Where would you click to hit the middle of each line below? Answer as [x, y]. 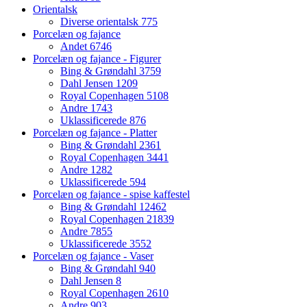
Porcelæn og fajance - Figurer [97, 58]
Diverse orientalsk [101, 21]
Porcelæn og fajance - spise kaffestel [111, 194]
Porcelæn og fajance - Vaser [93, 256]
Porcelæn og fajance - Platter [95, 132]
